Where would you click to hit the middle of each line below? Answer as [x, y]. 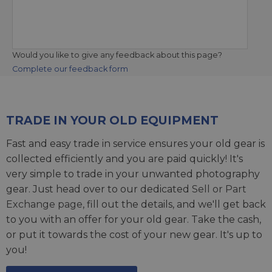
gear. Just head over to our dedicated [99, 189]
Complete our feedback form [70, 69]
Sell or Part [219, 189]
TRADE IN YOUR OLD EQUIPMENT [112, 120]
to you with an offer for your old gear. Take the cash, [134, 219]
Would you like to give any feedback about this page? [117, 55]
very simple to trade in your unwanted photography [133, 174]
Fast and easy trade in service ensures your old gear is [135, 143]
